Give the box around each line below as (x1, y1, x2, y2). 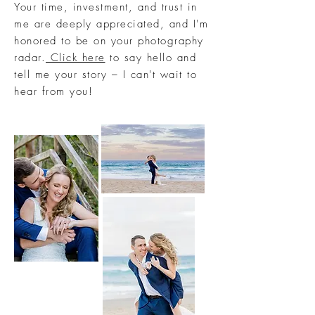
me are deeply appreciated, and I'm (14, 17, 208, 31)
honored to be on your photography (14, 34, 204, 48)
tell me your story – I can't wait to (14, 67, 197, 82)
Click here (46, 51, 105, 65)
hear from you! (14, 84, 93, 98)
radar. (14, 51, 46, 65)
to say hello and (105, 51, 196, 65)
